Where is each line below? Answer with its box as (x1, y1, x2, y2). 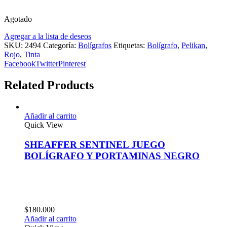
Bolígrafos (78, 41, 111, 50)
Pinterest (58, 59, 86, 68)
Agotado (4, 14, 32, 23)
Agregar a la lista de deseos (4, 31, 91, 41)
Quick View (24, 120, 63, 129)
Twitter (35, 59, 58, 68)
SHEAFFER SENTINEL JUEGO (24, 139, 165, 150)
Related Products (4, 78, 94, 92)
